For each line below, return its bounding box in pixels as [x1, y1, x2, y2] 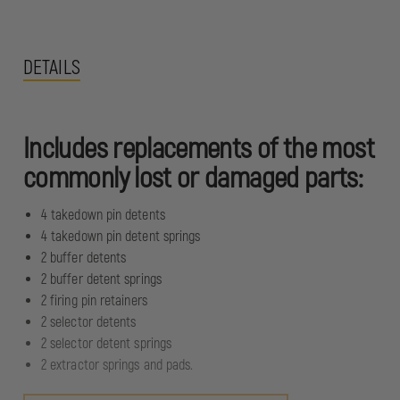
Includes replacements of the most [23, 130, 374, 167]
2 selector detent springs [41, 334, 171, 353]
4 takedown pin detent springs [41, 227, 201, 246]
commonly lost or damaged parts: [23, 160, 363, 196]
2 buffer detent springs [41, 270, 162, 288]
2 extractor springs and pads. [41, 355, 194, 374]
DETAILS [23, 54, 80, 80]
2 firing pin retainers [41, 291, 147, 310]
